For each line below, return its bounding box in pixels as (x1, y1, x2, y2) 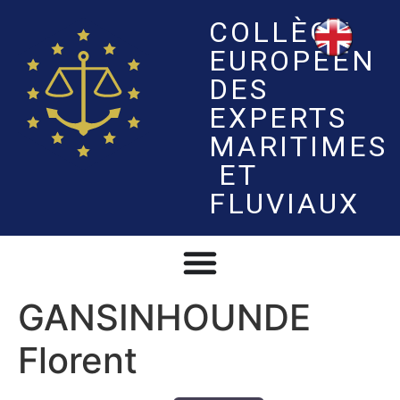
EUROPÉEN (209, 44, 376, 78)
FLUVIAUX (209, 187, 360, 221)
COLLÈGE (209, 15, 352, 49)
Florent (18, 338, 137, 382)
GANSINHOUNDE (18, 296, 311, 339)
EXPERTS (209, 101, 347, 135)
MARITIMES (209, 129, 387, 163)
